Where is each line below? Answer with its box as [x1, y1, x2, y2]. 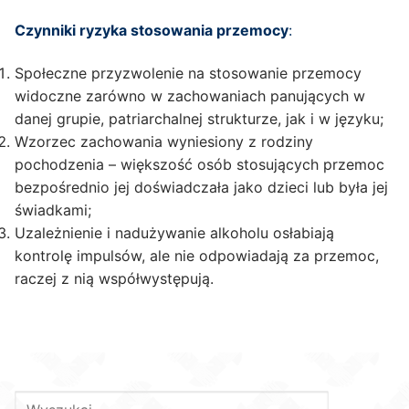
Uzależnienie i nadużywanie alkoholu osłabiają [15, 224, 334, 243]
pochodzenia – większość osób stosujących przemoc [15, 155, 384, 174]
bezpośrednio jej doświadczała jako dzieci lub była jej [15, 178, 388, 197]
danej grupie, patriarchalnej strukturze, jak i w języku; [15, 110, 383, 129]
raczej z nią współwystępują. [15, 269, 214, 288]
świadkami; [15, 201, 91, 220]
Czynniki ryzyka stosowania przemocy [15, 20, 288, 39]
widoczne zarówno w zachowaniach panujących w [15, 87, 365, 106]
